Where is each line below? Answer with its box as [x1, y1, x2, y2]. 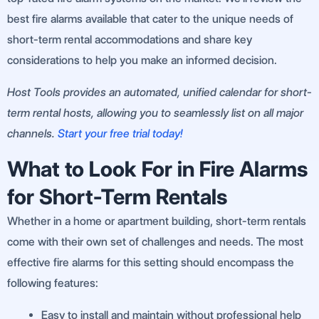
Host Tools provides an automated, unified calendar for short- [7, 85, 312, 100]
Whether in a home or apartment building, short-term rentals [7, 214, 306, 229]
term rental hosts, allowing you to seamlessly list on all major [7, 106, 303, 120]
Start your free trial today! [58, 127, 182, 141]
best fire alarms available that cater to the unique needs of [7, 12, 293, 26]
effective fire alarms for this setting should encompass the [7, 256, 294, 270]
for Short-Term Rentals [7, 184, 227, 210]
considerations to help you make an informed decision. [7, 53, 277, 68]
